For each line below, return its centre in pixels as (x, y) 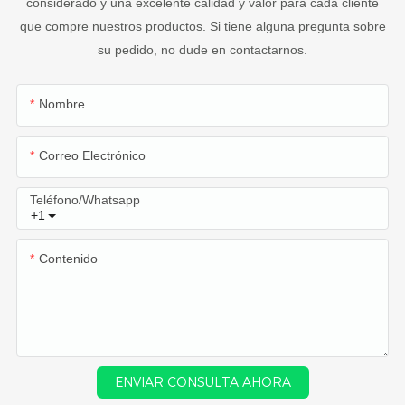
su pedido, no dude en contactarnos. (202, 50)
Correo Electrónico (92, 156)
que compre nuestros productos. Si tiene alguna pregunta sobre (202, 27)
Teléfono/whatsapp (85, 200)
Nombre (61, 104)
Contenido (68, 259)
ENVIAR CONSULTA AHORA (202, 383)
